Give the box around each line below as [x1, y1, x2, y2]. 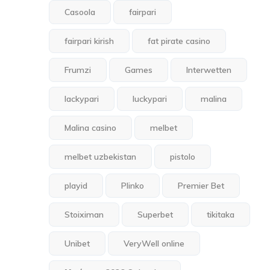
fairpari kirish [64, 36, 115, 46]
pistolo [170, 151, 196, 162]
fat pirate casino [148, 36, 211, 46]
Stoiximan [64, 209, 104, 220]
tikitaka [207, 209, 235, 220]
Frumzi [64, 64, 92, 75]
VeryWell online [124, 238, 185, 249]
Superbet [137, 209, 174, 220]
